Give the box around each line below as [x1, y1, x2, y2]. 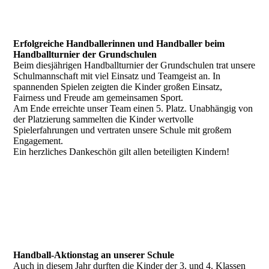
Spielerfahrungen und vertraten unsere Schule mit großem [13, 125, 232, 135]
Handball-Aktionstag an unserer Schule [13, 250, 175, 260]
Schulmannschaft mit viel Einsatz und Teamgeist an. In [13, 71, 221, 81]
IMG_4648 [13, 171, 56, 181]
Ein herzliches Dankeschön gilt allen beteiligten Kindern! [13, 147, 230, 157]
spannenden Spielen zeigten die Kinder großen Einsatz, [13, 82, 223, 92]
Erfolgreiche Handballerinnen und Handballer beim [13, 38, 225, 49]
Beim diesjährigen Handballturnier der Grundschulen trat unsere [13, 60, 256, 70]
